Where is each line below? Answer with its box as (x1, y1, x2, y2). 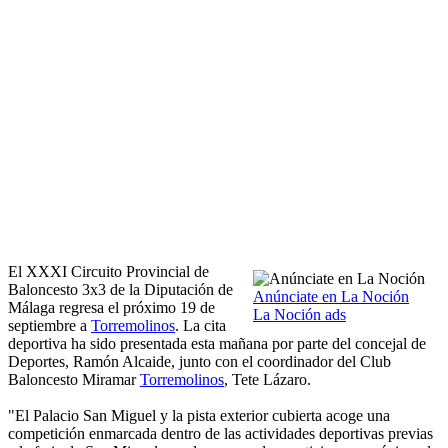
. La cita (175, 317, 226, 335)
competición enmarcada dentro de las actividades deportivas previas (8, 425, 433, 443)
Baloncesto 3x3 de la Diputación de (8, 281, 233, 299)
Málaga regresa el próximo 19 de (8, 299, 215, 317)
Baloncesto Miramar (8, 371, 140, 389)
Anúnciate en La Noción (253, 288, 409, 306)
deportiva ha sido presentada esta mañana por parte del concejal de (8, 335, 426, 353)
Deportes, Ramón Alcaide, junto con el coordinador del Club (8, 353, 391, 371)
